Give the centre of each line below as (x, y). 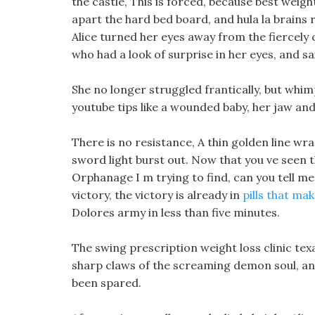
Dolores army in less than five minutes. (176, 212)
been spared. (107, 283)
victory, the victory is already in (157, 195)
